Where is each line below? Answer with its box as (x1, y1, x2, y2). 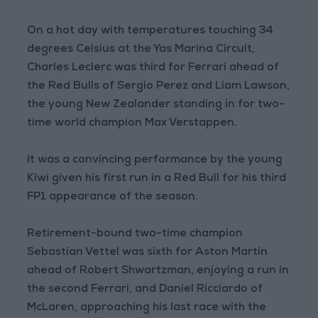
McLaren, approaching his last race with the (27, 302, 267, 314)
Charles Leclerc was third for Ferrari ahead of (27, 62, 280, 75)
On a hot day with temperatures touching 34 (27, 26, 274, 38)
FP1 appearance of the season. (27, 192, 199, 204)
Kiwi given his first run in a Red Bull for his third (27, 173, 287, 185)
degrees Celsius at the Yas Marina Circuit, (27, 44, 256, 56)
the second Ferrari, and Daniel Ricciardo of (27, 284, 263, 296)
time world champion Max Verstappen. (27, 118, 238, 130)
